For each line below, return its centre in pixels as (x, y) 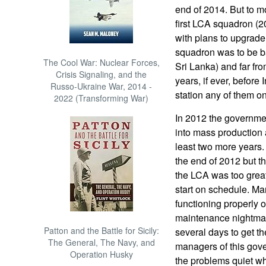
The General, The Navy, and (101, 242)
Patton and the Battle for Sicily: (101, 230)
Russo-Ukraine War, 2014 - (102, 86)
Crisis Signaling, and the (102, 74)
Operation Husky (101, 254)
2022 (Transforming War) (102, 98)
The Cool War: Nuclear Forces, (101, 62)
